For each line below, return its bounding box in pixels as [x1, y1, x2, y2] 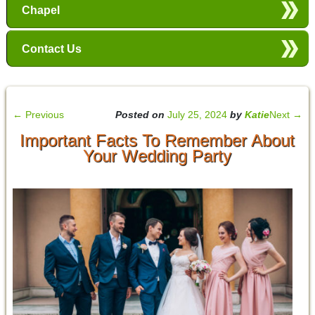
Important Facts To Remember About [20, 131, 295, 150]
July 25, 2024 [167, 109, 228, 121]
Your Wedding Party [83, 146, 232, 166]
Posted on [115, 109, 168, 121]
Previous [22, 109, 64, 121]
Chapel [22, 4, 60, 16]
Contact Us [22, 42, 82, 55]
